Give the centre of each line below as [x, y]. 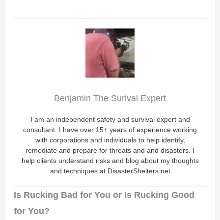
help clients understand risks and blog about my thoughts [110, 161]
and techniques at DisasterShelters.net [110, 171]
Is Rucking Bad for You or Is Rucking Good [104, 195]
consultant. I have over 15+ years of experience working [110, 130]
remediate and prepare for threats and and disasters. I [110, 151]
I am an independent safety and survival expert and [110, 120]
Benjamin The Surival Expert [110, 98]
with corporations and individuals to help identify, [110, 140]
